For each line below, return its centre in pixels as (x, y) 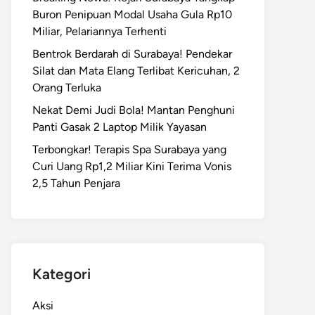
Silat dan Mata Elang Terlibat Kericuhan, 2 (136, 71)
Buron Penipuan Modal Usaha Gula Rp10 (132, 14)
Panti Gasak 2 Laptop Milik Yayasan (120, 127)
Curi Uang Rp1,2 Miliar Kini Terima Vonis (132, 166)
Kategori (62, 274)
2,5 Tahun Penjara (76, 183)
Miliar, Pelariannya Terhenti (99, 31)
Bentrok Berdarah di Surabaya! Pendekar (132, 54)
